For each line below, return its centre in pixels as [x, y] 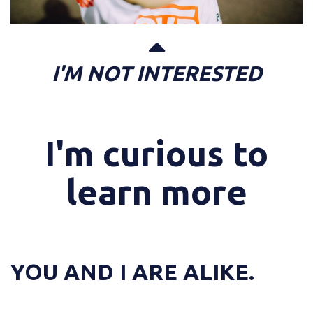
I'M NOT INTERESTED [156, 74]
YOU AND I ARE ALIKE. [132, 272]
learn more [156, 192]
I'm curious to [156, 153]
